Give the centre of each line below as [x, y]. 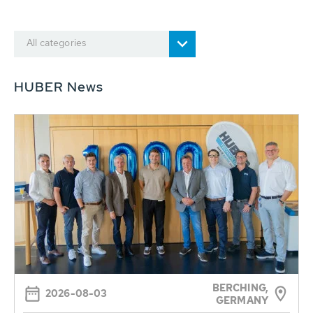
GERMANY [242, 301]
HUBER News [59, 87]
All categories [57, 43]
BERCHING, [240, 288]
